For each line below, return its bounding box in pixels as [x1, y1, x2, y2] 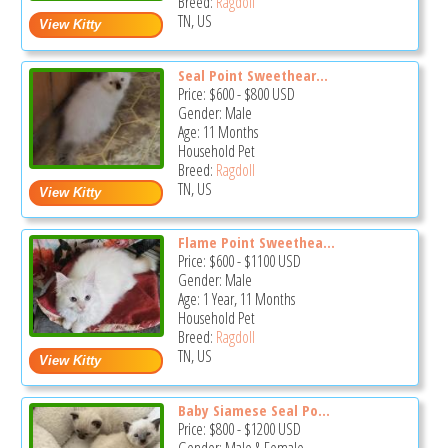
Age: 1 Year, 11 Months [177, 288, 295, 311]
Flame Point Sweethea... [177, 232, 335, 253]
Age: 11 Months [177, 120, 258, 143]
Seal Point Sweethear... [177, 64, 328, 85]
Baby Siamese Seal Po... [177, 400, 330, 421]
